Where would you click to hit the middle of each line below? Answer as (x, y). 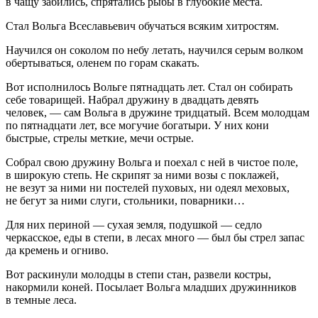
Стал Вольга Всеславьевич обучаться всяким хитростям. (142, 26)
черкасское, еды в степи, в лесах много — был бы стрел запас (155, 238)
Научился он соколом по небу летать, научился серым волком (154, 50)
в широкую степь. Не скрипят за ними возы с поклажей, (142, 175)
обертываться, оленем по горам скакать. (103, 63)
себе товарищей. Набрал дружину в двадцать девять (132, 100)
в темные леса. (41, 300)
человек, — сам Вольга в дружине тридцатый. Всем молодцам (158, 113)
